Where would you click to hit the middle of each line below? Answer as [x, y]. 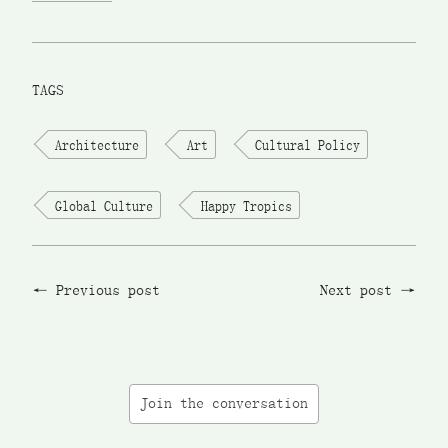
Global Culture [104, 205]
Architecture [97, 144]
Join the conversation [224, 404]
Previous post [108, 290]
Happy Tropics [246, 205]
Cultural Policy [307, 144]
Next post [356, 290]
